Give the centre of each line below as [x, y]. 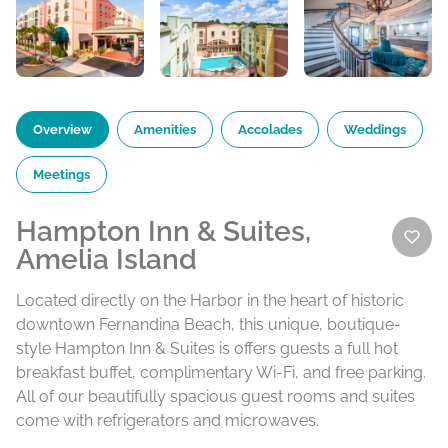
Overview [62, 130]
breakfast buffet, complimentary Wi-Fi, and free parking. [221, 373]
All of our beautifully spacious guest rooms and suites [215, 397]
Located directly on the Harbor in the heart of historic [210, 301]
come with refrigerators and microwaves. [167, 421]
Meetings [61, 175]
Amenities [165, 130]
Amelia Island [106, 259]
